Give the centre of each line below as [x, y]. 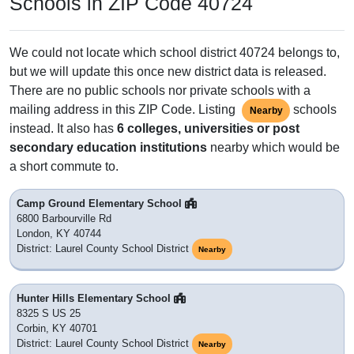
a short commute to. [64, 166]
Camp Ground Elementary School [101, 203]
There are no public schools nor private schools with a [160, 90]
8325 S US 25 [49, 313]
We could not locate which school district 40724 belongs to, [175, 52]
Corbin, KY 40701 [57, 328]
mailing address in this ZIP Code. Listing [124, 109]
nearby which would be [273, 147]
